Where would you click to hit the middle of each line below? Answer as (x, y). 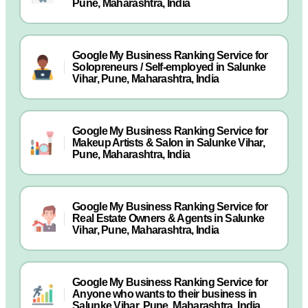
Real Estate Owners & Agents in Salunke (168, 218)
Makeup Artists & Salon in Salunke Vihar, (169, 143)
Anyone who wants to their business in (165, 294)
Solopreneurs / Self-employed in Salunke (169, 67)
